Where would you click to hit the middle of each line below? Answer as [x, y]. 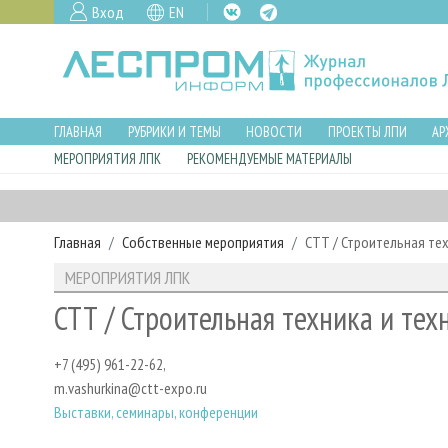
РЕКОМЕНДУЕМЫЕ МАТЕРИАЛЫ [269, 159]
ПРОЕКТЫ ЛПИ [367, 131]
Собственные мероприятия [203, 241]
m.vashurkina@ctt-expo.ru [130, 388]
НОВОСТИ [274, 131]
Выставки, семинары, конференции [156, 412]
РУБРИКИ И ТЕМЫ [174, 131]
